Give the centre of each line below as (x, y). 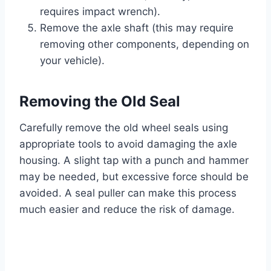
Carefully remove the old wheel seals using (124, 128)
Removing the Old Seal (100, 102)
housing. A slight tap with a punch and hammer (134, 161)
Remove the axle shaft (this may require (137, 28)
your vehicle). (72, 61)
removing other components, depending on (145, 44)
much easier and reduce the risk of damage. (127, 210)
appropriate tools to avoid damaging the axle (128, 144)
